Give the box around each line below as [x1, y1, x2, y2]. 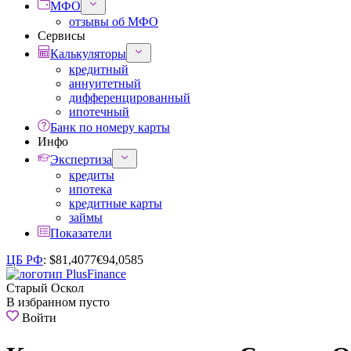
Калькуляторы [50, 47, 126, 60]
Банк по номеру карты [50, 121, 170, 134]
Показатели [50, 226, 112, 240]
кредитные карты [69, 197, 162, 210]
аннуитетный [69, 77, 141, 90]
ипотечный [69, 105, 129, 118]
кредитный [69, 63, 128, 76]
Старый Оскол [6, 281, 84, 295]
